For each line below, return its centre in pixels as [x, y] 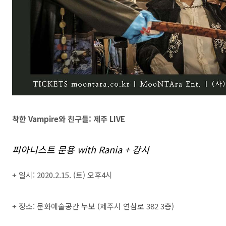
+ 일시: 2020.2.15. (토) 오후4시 [62, 175]
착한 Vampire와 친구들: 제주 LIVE [69, 119]
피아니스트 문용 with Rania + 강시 [81, 149]
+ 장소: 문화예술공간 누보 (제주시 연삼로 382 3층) [93, 206]
